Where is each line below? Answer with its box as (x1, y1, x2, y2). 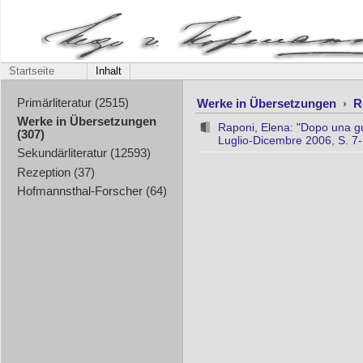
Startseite (9, 66, 54, 77)
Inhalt (96, 66, 122, 77)
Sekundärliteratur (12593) (16, 147, 151, 160)
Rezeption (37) (16, 165, 95, 179)
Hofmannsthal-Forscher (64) (16, 184, 167, 198)
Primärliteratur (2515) (16, 96, 129, 109)
